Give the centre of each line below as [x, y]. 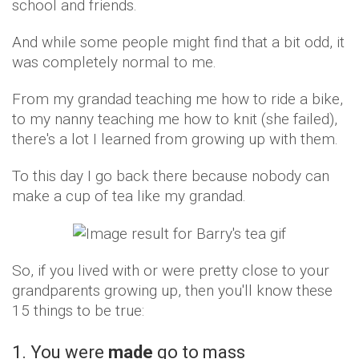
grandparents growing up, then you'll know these [172, 291]
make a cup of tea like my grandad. [129, 196]
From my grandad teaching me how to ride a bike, [177, 99]
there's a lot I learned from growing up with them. [175, 139]
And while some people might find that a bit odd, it [178, 42]
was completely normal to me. [114, 62]
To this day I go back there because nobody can [171, 175]
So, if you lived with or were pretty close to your [171, 271]
